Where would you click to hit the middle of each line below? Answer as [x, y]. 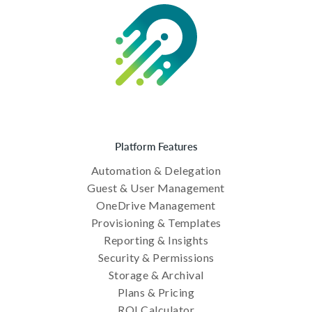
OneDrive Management [156, 205]
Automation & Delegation [156, 171]
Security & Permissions [156, 258]
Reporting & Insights [156, 240]
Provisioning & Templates [156, 223]
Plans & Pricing [156, 292]
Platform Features [156, 146]
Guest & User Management [156, 188]
